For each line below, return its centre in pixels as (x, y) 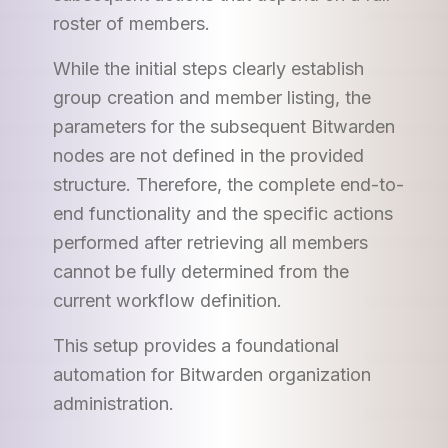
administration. (113, 403)
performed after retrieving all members (210, 242)
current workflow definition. (167, 300)
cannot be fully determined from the (200, 271)
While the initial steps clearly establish (208, 68)
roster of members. (131, 23)
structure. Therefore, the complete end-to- (228, 184)
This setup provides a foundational (195, 345)
